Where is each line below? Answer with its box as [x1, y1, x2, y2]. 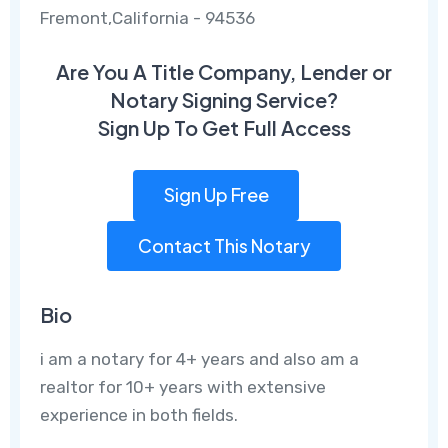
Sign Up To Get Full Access [97, 114, 351, 140]
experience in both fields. [40, 405, 259, 426]
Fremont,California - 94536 [40, 7, 256, 28]
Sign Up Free [163, 183, 269, 207]
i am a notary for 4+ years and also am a [40, 349, 360, 370]
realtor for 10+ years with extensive [40, 377, 327, 398]
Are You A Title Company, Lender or [56, 58, 392, 84]
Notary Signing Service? [110, 86, 338, 112]
